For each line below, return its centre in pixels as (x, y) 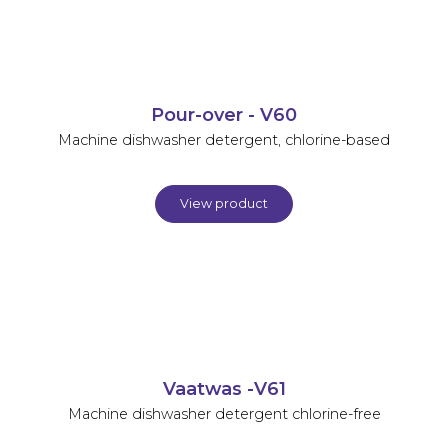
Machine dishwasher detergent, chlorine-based (224, 139)
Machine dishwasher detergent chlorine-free (224, 413)
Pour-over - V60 (224, 114)
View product (224, 203)
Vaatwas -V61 (224, 388)
